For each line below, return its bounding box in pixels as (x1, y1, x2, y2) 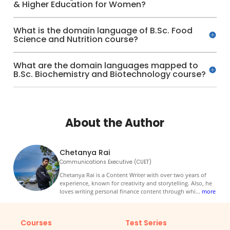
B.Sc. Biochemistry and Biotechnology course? (13, 68, 206, 80)
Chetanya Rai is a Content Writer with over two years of (60, 170, 207, 179)
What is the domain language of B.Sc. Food (13, 24, 193, 36)
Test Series (125, 217, 167, 228)
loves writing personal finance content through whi (60, 187, 196, 195)
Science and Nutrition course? (13, 33, 139, 45)
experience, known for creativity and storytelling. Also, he (60, 179, 213, 187)
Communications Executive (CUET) (60, 158, 152, 166)
